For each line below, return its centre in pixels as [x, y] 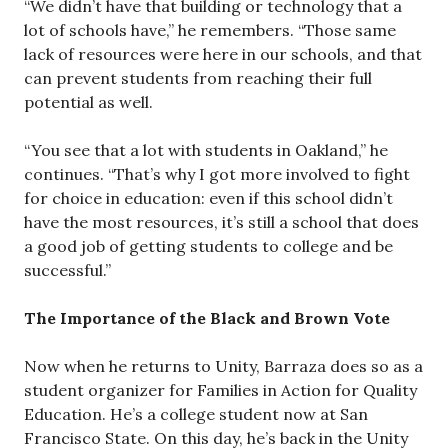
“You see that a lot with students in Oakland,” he [206, 150]
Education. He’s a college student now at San [196, 414]
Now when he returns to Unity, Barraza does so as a [223, 366]
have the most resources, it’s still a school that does [221, 222]
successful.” [67, 270]
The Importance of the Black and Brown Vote [207, 318]
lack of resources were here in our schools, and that [223, 54]
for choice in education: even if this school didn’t [208, 198]
